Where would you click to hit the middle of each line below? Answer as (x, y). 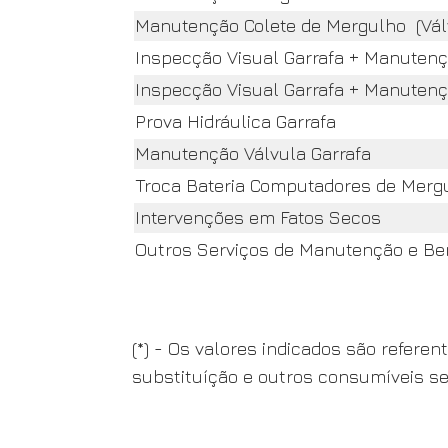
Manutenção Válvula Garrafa (253, 153)
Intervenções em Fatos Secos (258, 217)
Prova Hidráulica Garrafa (235, 121)
